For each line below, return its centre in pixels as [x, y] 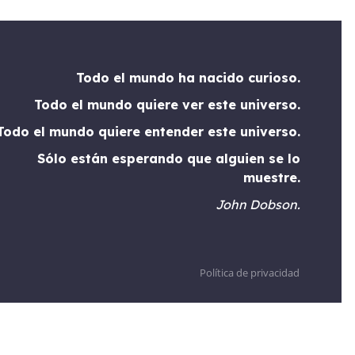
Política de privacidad [249, 273]
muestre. [271, 178]
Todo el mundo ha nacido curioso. [188, 78]
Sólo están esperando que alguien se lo [168, 159]
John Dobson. [258, 205]
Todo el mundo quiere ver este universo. [167, 105]
